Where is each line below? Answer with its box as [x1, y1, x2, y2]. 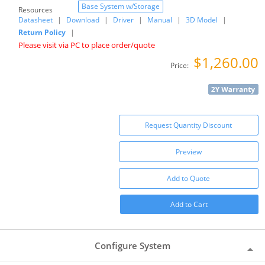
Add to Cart [170, 199, 208, 210]
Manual [147, 15, 173, 25]
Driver [113, 15, 134, 25]
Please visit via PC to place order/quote [18, 40, 156, 51]
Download [66, 15, 100, 25]
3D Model [186, 15, 218, 25]
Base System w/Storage [82, 1, 160, 12]
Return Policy [18, 27, 66, 38]
